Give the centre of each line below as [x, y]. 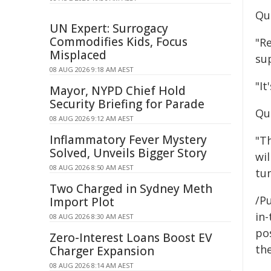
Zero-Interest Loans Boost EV [131, 238]
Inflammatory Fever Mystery [128, 140]
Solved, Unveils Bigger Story [128, 153]
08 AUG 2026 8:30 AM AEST [92, 216]
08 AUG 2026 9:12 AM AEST [92, 118]
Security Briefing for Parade [127, 104]
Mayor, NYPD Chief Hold [118, 91]
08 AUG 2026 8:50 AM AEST [92, 167]
